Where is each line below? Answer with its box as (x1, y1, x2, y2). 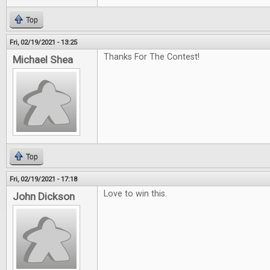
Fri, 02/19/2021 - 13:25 (10, 38, 77, 46)
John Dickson (13, 190, 75, 202)
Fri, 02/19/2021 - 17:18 (10, 175, 77, 183)
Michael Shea (13, 54, 73, 66)
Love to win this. (104, 189, 167, 199)
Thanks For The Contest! (104, 52, 199, 62)
